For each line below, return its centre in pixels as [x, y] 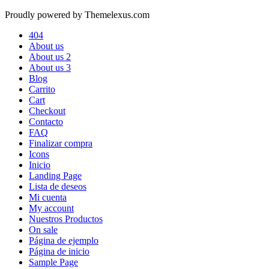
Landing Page [55, 175]
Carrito [42, 89]
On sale [43, 229]
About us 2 [50, 56]
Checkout [47, 110]
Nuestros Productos [66, 219]
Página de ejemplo [64, 240]
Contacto [46, 121]
